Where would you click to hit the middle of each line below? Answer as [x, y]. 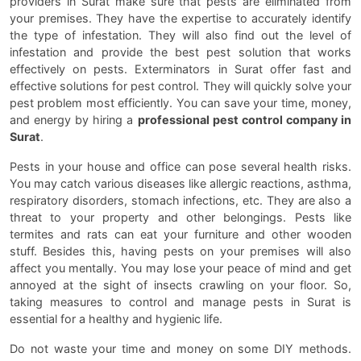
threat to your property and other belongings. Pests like [180, 218]
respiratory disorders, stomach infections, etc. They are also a [180, 201]
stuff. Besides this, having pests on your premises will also [180, 251]
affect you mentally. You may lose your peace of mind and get [180, 268]
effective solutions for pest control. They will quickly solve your [180, 86]
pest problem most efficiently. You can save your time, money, [180, 103]
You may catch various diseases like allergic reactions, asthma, [180, 184]
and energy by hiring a [74, 120]
